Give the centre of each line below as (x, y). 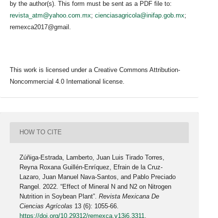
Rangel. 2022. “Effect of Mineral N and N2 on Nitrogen (96, 186)
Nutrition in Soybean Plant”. (59, 196)
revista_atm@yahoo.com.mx (50, 15)
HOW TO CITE (41, 132)
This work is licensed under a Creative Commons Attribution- (95, 70)
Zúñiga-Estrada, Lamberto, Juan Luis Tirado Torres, (92, 157)
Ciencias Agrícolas (46, 206)
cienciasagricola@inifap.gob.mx (140, 15)
